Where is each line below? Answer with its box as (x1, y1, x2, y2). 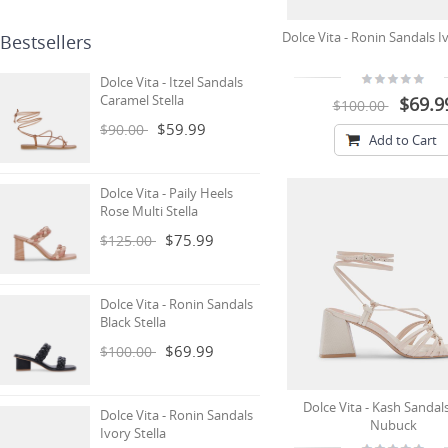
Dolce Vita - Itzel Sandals (100, 73, 243, 91)
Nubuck (369, 416, 417, 434)
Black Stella (100, 313, 166, 331)
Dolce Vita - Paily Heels (100, 184, 233, 202)
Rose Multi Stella (100, 202, 198, 220)
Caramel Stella (100, 91, 184, 109)
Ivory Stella (100, 424, 166, 442)
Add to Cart (369, 131, 437, 149)
